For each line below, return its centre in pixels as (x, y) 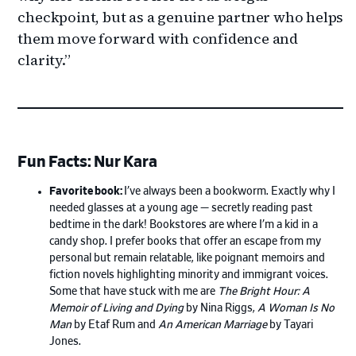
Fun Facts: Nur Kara (88, 163)
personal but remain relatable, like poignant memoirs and (188, 259)
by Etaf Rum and (115, 325)
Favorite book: (87, 192)
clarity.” (44, 60)
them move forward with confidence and (158, 39)
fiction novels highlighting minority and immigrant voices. (189, 275)
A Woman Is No (296, 309)
